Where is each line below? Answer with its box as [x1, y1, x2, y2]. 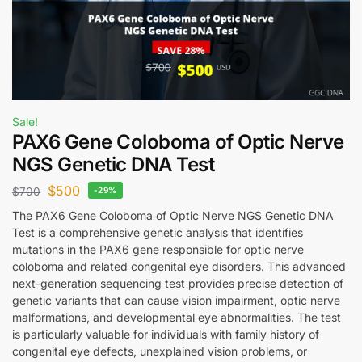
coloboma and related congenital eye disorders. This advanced [12, 259, 346, 273]
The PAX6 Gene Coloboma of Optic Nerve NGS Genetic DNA [12, 208, 334, 222]
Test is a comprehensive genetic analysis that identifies [12, 225, 303, 239]
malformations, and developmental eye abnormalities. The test [12, 309, 341, 324]
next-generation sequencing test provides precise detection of [12, 276, 343, 290]
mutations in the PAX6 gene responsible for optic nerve [12, 242, 304, 256]
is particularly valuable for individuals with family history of [12, 326, 319, 341]
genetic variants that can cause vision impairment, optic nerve [12, 293, 340, 307]
